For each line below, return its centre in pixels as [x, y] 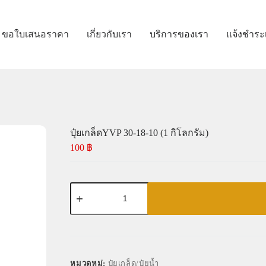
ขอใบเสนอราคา [36, 34]
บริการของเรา [179, 34]
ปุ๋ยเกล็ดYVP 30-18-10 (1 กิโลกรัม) [140, 133]
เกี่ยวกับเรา [110, 34]
